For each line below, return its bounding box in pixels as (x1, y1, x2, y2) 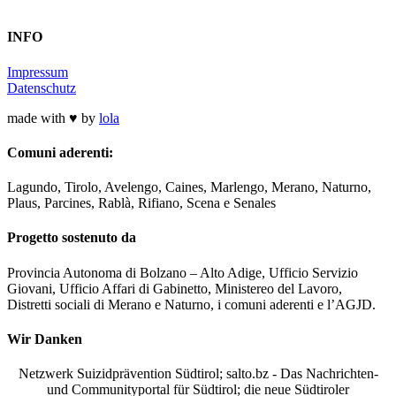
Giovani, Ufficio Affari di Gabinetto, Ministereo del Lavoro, (7, 280, 342, 296)
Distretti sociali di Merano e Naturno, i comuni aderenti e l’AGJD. (7, 296, 376, 312)
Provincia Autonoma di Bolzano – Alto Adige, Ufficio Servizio (7, 264, 358, 280)
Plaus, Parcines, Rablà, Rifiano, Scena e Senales (7, 195, 276, 211)
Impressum (7, 64, 68, 80)
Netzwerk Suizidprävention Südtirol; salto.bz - (18, 366, 280, 382)
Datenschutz (7, 80, 76, 95)
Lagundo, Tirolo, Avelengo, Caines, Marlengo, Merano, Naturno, (7, 179, 371, 195)
